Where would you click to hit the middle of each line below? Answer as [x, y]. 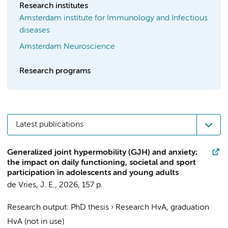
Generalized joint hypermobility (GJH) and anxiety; [102, 153]
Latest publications [50, 125]
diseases [35, 31]
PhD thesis [90, 208]
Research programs [55, 71]
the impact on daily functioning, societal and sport [102, 163]
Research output [37, 208]
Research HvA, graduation [162, 208]
